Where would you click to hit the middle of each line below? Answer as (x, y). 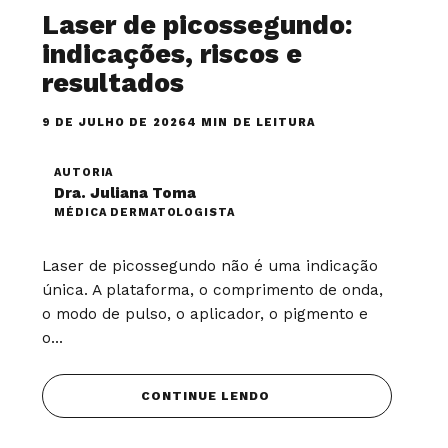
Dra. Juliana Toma (125, 192)
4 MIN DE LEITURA (251, 122)
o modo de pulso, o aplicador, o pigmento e (205, 313)
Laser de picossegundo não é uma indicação (210, 265)
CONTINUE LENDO (205, 395)
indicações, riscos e (172, 53)
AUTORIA (84, 172)
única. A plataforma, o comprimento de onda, (213, 289)
